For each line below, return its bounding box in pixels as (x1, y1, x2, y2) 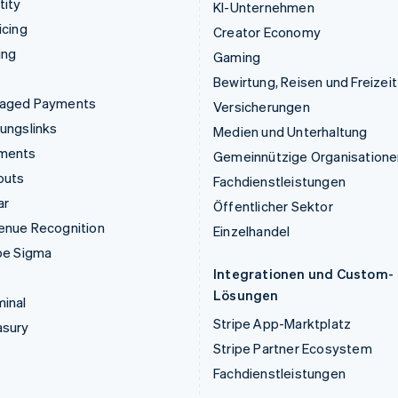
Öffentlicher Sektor (213, 197, 333, 216)
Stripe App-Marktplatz (213, 314, 352, 333)
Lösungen (213, 286, 279, 305)
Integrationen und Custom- (213, 265, 394, 283)
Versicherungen (213, 98, 310, 116)
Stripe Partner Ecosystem (213, 339, 372, 358)
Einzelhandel (213, 222, 291, 241)
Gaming (213, 48, 261, 67)
